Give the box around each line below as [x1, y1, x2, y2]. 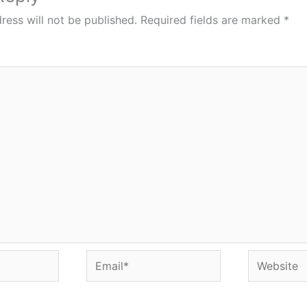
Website [247, 252, 289, 266]
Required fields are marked [140, 13, 284, 27]
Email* [85, 252, 119, 266]
